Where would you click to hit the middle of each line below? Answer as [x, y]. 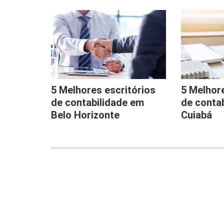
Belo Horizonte [85, 115]
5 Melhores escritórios [103, 90]
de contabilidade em [97, 103]
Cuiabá [196, 115]
